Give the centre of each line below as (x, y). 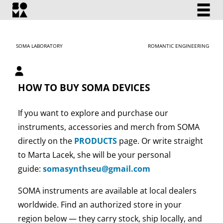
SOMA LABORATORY (40, 46)
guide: (30, 168)
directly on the (46, 141)
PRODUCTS (95, 141)
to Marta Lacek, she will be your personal (94, 155)
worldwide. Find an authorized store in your (100, 204)
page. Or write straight (160, 141)
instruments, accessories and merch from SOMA (109, 127)
